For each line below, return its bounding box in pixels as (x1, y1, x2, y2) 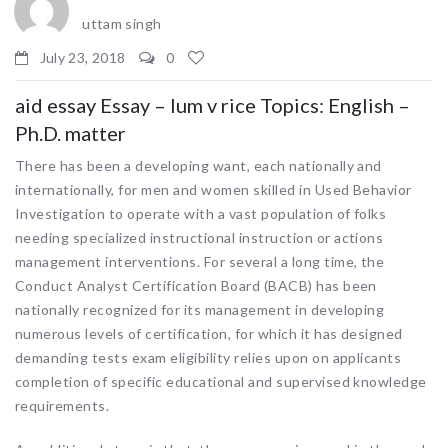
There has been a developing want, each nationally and (15, 156, 382, 174)
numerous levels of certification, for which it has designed (15, 324, 403, 342)
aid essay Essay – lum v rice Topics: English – (15, 92, 410, 117)
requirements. (15, 396, 110, 414)
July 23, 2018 (36, 48, 126, 66)
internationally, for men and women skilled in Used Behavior (15, 180, 412, 198)
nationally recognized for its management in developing (15, 300, 385, 318)
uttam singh (82, 14, 162, 32)
